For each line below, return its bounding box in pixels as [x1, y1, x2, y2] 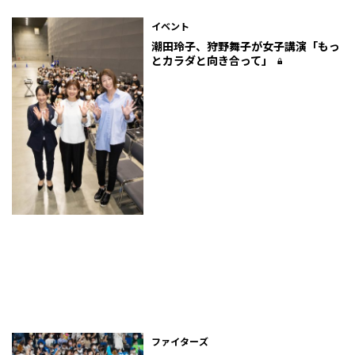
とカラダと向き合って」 [151, 52, 273, 68]
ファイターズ [151, 334, 209, 349]
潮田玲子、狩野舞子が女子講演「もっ [151, 37, 341, 54]
